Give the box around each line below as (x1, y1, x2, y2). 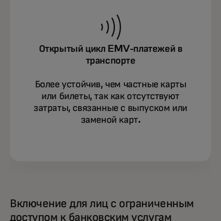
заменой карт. (80, 115, 141, 125)
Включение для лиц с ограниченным (10, 198, 194, 210)
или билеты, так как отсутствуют (41, 91, 180, 101)
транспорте (85, 56, 136, 66)
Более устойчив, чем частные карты (35, 79, 186, 89)
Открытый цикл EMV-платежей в (38, 44, 183, 54)
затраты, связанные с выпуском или (34, 103, 187, 113)
